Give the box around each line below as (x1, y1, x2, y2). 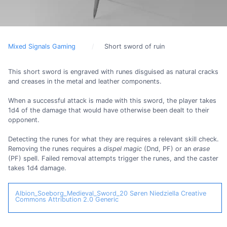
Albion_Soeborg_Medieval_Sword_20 (15, 189, 128, 197)
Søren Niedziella (129, 189, 179, 197)
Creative (180, 189, 206, 197)
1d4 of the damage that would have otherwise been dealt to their (8, 106, 209, 115)
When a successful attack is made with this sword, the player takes (8, 97, 216, 105)
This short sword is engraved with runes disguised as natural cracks (8, 68, 218, 75)
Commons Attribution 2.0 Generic (15, 195, 119, 203)
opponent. (8, 116, 40, 124)
